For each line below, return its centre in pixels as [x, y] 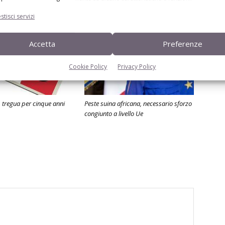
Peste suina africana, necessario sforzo [138, 103]
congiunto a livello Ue [114, 114]
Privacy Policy [137, 66]
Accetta [42, 44]
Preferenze [183, 44]
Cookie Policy [88, 66]
